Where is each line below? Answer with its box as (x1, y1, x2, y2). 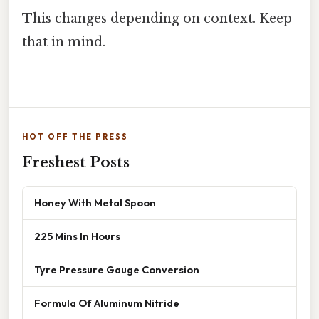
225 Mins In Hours (34, 229, 120, 244)
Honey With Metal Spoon (34, 196, 156, 210)
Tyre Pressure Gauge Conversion (34, 263, 199, 277)
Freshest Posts (22, 154, 130, 172)
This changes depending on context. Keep (22, 11, 292, 27)
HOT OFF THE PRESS (22, 132, 128, 142)
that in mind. (22, 34, 105, 51)
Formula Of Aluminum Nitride (34, 296, 179, 310)
